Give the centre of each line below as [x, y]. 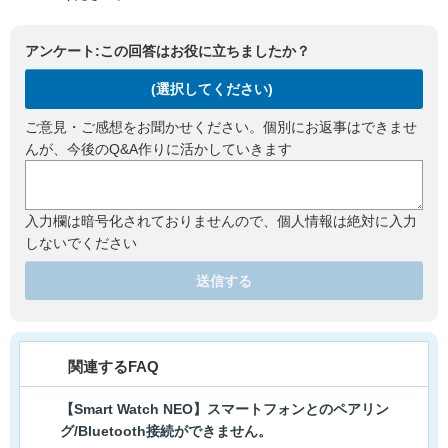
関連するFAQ [113, 367]
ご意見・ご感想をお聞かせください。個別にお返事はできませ [221, 126]
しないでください [81, 242]
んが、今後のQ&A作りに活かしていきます [158, 148]
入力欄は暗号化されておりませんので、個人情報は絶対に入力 [221, 220]
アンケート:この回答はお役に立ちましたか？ [167, 50]
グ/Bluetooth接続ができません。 [166, 431]
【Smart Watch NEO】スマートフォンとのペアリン [224, 409]
